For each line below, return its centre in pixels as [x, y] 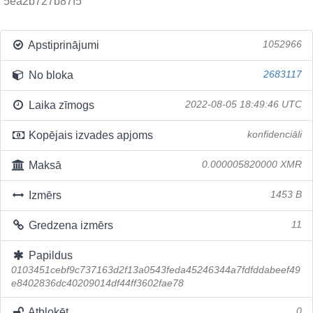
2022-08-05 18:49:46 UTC [243, 104]
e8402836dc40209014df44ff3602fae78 [97, 283]
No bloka [49, 75]
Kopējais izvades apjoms [89, 135]
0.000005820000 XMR [252, 165]
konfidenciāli [275, 134]
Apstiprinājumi [62, 45]
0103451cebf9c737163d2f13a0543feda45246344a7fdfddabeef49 [156, 270]
